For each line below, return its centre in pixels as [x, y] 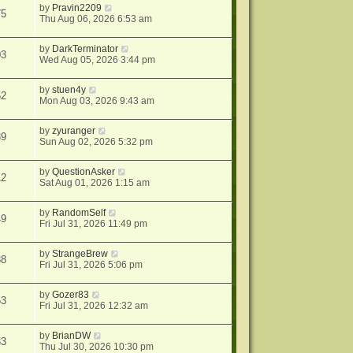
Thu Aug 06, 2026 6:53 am [96, 19]
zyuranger [74, 131]
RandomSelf [79, 213]
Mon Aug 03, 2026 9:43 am [97, 101]
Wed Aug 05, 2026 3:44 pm [98, 60]
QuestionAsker [84, 172]
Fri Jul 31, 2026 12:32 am [94, 306]
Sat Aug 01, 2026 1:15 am [95, 183]
